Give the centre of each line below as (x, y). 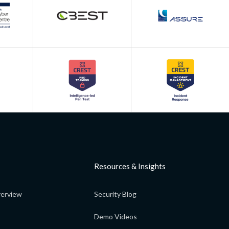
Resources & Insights (130, 166)
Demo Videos (116, 217)
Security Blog (115, 194)
